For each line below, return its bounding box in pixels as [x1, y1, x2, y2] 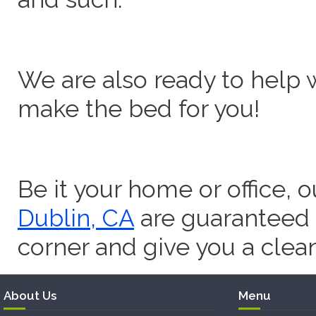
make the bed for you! [18, 95, 260, 123]
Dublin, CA [18, 204, 134, 232]
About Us [4, 288, 56, 303]
